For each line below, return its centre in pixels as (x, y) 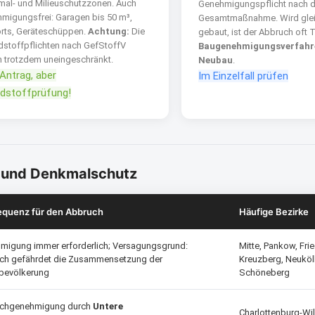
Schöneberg (264, 272)
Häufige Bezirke (274, 212)
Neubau (216, 60)
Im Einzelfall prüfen (243, 76)
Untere (108, 306)
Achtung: (109, 31)
